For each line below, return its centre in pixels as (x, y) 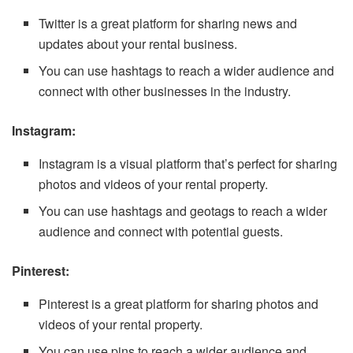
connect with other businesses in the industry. (165, 91)
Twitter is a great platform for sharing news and (168, 23)
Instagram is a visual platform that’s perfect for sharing (188, 163)
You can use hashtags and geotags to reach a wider (183, 210)
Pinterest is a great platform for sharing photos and (179, 303)
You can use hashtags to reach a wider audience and (187, 70)
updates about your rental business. (138, 43)
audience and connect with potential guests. (161, 231)
